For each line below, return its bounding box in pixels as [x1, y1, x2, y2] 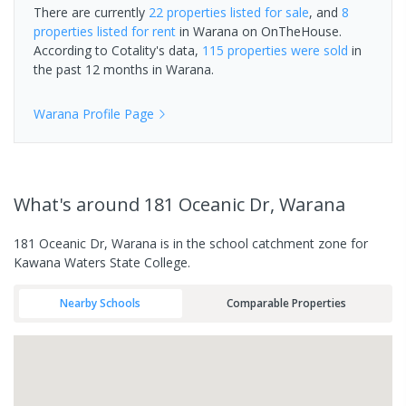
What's [14, 191, 76, 217]
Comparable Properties [226, 295, 346, 311]
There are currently [34, 3, 149, 21]
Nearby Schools [60, 295, 141, 311]
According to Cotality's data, [34, 41, 202, 59]
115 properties [202, 41, 287, 59]
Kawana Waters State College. [14, 253, 190, 271]
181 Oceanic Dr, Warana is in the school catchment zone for [14, 234, 368, 252]
